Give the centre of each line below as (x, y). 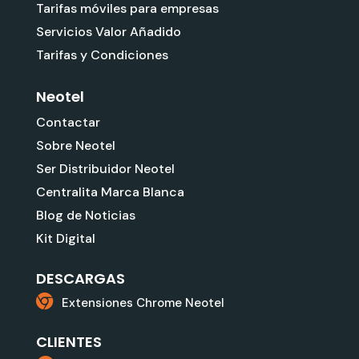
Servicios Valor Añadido (108, 31)
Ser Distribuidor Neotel (105, 168)
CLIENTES (69, 341)
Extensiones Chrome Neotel (143, 303)
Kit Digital (65, 238)
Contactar (68, 122)
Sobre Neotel (75, 145)
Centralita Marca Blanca (110, 192)
